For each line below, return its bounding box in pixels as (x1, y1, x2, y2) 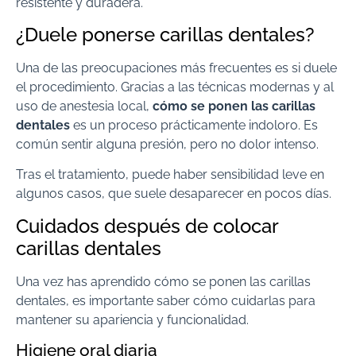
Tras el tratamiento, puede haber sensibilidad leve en (16, 167, 324, 183)
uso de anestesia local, (16, 98, 153, 114)
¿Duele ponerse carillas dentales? (16, 22, 315, 46)
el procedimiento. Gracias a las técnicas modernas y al (16, 79, 334, 95)
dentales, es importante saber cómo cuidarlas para (16, 292, 315, 308)
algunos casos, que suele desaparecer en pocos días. (16, 186, 331, 202)
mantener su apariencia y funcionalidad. (16, 311, 249, 327)
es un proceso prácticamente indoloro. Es (70, 117, 318, 133)
